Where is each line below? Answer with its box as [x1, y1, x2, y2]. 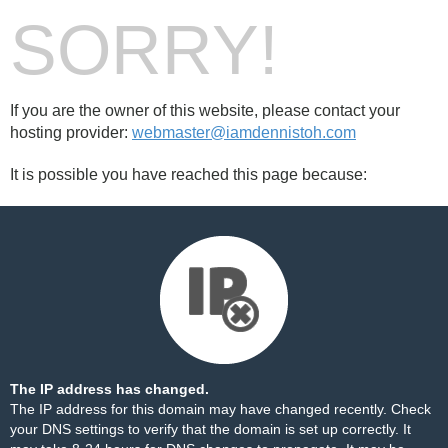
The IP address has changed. [10, 381, 209, 397]
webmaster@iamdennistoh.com [132, 124, 356, 141]
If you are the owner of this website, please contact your [10, 102, 400, 119]
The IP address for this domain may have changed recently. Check [10, 401, 431, 417]
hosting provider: [10, 124, 132, 141]
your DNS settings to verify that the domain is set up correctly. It [10, 421, 411, 437]
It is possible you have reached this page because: [10, 166, 367, 183]
